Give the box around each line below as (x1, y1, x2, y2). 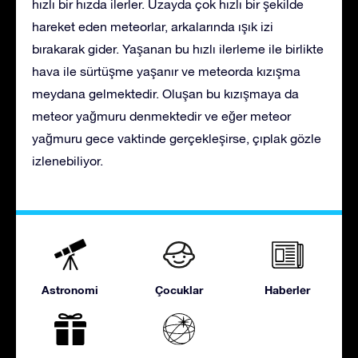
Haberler (265, 282, 311, 296)
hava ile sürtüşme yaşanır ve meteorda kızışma (32, 63, 300, 78)
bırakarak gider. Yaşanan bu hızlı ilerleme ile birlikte (32, 41, 324, 56)
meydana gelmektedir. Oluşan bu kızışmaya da (32, 86, 299, 101)
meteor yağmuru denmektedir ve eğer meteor (32, 108, 291, 123)
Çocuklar (154, 282, 203, 296)
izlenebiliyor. (32, 153, 103, 168)
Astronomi (42, 282, 99, 296)
